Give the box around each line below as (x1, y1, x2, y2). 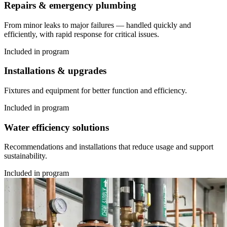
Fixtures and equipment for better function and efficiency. (4, 86, 187, 95)
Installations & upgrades (4, 65, 106, 77)
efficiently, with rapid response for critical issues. (4, 29, 159, 39)
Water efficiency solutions (4, 122, 109, 133)
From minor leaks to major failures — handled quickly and (4, 20, 191, 29)
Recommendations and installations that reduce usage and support (4, 142, 213, 152)
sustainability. (4, 152, 47, 161)
